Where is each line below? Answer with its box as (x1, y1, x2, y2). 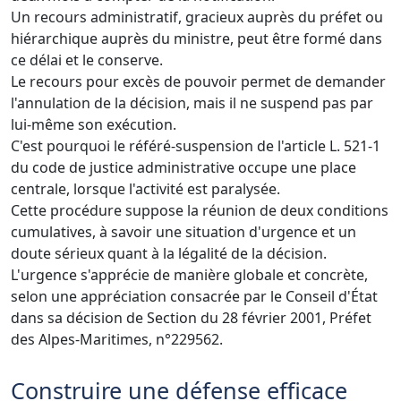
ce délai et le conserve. (11, 49, 163, 70)
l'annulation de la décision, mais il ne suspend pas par (11, 92, 373, 113)
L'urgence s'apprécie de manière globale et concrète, (11, 264, 368, 285)
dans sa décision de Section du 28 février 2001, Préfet (11, 307, 371, 328)
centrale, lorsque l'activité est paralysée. (11, 178, 280, 199)
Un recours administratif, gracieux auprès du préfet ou (11, 6, 383, 27)
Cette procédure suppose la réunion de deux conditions (11, 200, 388, 220)
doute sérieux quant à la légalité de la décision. (11, 243, 327, 263)
